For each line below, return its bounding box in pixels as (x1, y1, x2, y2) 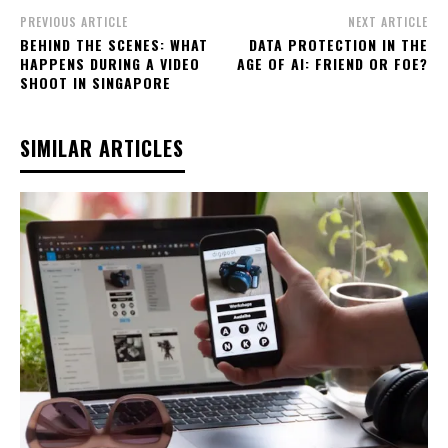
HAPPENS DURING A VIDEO (20, 53, 200, 75)
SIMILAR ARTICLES (20, 133, 184, 164)
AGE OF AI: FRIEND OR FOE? (236, 53, 428, 75)
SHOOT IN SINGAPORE (20, 72, 171, 94)
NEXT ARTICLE (347, 13, 428, 31)
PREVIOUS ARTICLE (20, 13, 128, 31)
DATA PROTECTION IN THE (248, 34, 428, 56)
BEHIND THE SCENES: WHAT (20, 34, 208, 56)
